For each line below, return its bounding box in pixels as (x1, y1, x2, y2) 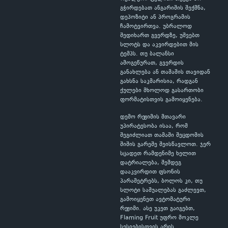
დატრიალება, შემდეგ (120, 159, 181, 167)
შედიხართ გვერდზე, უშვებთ (120, 32, 199, 40)
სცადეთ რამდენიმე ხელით (120, 150, 196, 158)
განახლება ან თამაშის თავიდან (120, 68, 210, 77)
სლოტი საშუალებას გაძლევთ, (120, 186, 206, 195)
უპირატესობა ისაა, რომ (120, 122, 188, 131)
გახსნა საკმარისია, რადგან (120, 77, 198, 86)
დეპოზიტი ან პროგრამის (120, 13, 190, 22)
